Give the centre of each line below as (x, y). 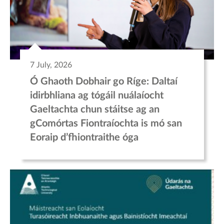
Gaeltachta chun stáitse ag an (95, 110)
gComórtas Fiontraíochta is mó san (106, 124)
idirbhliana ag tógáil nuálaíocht (97, 96)
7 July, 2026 (51, 65)
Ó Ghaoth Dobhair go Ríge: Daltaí (104, 82)
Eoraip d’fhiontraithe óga (84, 138)
